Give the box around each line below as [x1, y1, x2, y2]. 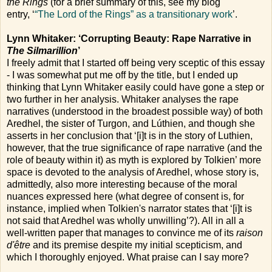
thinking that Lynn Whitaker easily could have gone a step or [7, 81, 264, 92]
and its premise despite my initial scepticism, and [30, 239, 242, 250]
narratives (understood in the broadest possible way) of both [7, 106, 263, 117]
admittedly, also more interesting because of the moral [7, 178, 237, 189]
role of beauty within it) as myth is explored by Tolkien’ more [7, 154, 261, 165]
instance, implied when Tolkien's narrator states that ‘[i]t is [7, 203, 252, 214]
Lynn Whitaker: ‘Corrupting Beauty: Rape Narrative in [7, 33, 251, 44]
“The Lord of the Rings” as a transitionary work [35, 8, 233, 19]
